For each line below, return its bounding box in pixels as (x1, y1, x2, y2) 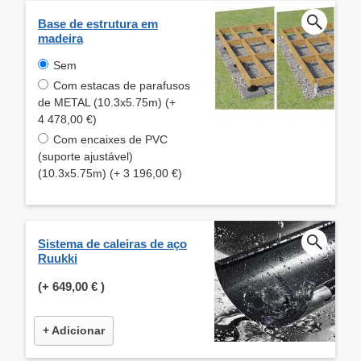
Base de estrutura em (38, 16, 158, 31)
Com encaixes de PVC (53, 132, 168, 146)
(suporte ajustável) (38, 149, 133, 163)
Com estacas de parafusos (53, 78, 190, 92)
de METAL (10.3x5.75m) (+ (38, 95, 176, 109)
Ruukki (38, 251, 77, 265)
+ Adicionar (43, 323, 105, 337)
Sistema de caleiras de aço (38, 236, 187, 251)
